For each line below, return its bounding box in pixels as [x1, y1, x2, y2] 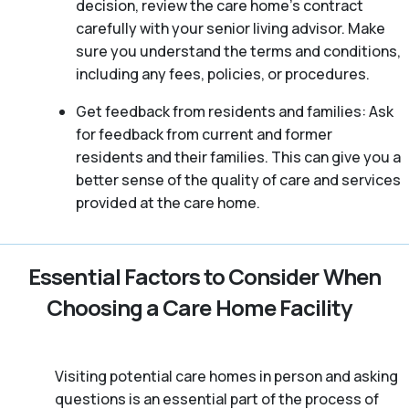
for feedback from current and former [75, 123, 332, 144]
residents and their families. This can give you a [75, 146, 401, 167]
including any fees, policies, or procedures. [75, 63, 370, 84]
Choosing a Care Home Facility [46, 291, 352, 322]
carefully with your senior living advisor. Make [75, 17, 385, 38]
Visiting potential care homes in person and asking [55, 365, 398, 386]
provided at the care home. [75, 192, 260, 213]
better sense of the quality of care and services [75, 169, 401, 190]
